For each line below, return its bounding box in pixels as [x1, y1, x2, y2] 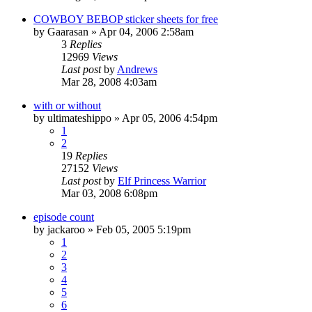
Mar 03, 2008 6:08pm [61, 187, 157, 199]
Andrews [117, 63, 157, 75]
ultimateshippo [47, 111, 111, 124]
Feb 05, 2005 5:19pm [96, 223, 191, 235]
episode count [33, 210, 94, 223]
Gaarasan [47, 25, 88, 38]
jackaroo [47, 223, 85, 235]
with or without [33, 99, 101, 111]
